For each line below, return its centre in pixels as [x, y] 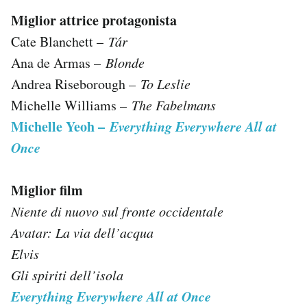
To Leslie [165, 83]
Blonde [125, 62]
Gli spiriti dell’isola [67, 274]
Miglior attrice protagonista [94, 20]
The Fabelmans [174, 105]
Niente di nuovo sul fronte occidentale [117, 211]
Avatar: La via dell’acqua [82, 232]
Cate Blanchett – [60, 41]
